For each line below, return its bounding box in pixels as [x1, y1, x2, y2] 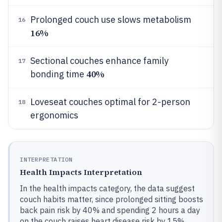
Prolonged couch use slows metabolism [30, 14, 191, 25]
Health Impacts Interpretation [20, 166, 142, 177]
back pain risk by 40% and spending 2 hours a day [20, 205, 200, 215]
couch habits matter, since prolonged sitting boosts [20, 194, 203, 204]
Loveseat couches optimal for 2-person [30, 96, 190, 108]
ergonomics [30, 110, 78, 121]
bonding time [30, 68, 86, 80]
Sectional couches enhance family [30, 55, 168, 66]
